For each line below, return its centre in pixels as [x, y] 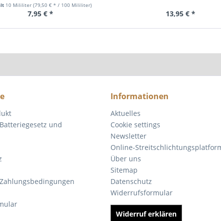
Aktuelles [126, 113]
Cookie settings [135, 125]
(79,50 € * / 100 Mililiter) [62, 5]
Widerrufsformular [142, 193]
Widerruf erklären [146, 214]
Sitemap [124, 170]
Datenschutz [131, 181]
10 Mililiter [19, 5]
